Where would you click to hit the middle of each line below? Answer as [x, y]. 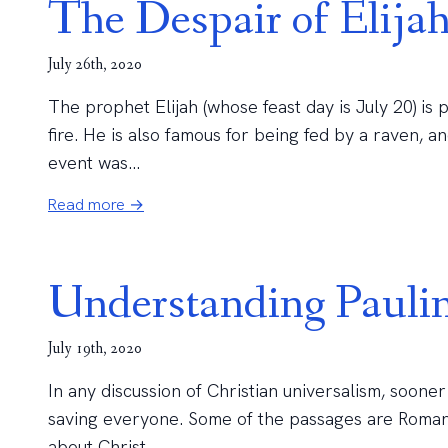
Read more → [96, 204]
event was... [94, 162]
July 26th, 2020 [95, 64]
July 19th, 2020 [95, 348]
